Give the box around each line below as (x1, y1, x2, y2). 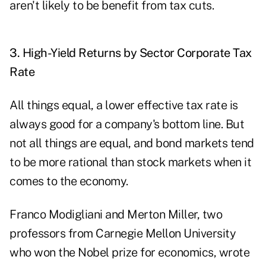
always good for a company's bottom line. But (9, 117, 244, 132)
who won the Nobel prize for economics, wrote (9, 245, 249, 260)
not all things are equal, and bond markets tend (9, 136, 254, 151)
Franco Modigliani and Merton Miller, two (9, 207, 222, 222)
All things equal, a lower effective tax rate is (9, 98, 238, 113)
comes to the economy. (9, 174, 128, 189)
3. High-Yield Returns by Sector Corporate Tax (9, 46, 252, 61)
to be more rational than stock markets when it (9, 155, 251, 170)
